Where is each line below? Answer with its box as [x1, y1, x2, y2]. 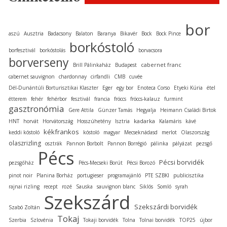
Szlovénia [30, 216, 53, 223]
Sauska [76, 182, 93, 190]
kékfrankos [44, 127, 79, 136]
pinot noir [9, 171, 32, 179]
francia [94, 95, 110, 102]
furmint [164, 95, 183, 102]
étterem [9, 95, 27, 102]
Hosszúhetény [77, 117, 111, 125]
